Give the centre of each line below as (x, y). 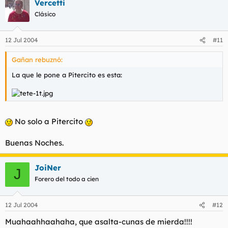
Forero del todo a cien (67, 179)
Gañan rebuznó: (37, 60)
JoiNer (48, 167)
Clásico (45, 14)
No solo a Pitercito (49, 121)
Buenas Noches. (34, 142)
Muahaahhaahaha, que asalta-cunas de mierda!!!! (99, 222)
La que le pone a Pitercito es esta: (67, 75)
